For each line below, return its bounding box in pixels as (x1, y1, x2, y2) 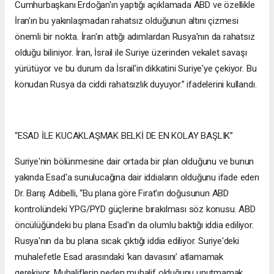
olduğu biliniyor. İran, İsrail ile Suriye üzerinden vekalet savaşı (15, 47, 247, 59)
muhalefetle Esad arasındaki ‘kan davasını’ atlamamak (15, 251, 224, 263)
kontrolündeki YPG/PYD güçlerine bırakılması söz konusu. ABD (15, 204, 256, 215)
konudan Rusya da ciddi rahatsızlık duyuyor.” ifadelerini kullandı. (15, 79, 257, 91)
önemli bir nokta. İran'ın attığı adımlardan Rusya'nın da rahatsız (15, 31, 255, 43)
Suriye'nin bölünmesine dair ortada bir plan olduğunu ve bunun (15, 156, 254, 168)
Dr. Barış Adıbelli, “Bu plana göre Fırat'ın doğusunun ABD (15, 188, 229, 199)
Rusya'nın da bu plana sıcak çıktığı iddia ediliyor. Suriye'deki (15, 235, 239, 247)
